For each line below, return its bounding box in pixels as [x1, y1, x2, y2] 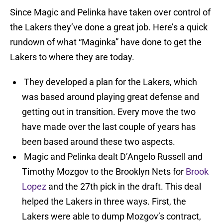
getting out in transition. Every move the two [22, 107, 196, 117]
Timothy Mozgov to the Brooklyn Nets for [22, 166, 186, 177]
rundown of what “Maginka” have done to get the [10, 37, 202, 48]
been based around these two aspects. [22, 136, 175, 147]
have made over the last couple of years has [22, 121, 196, 132]
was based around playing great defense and [22, 92, 199, 103]
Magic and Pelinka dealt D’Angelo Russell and [22, 151, 203, 162]
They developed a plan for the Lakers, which [22, 77, 197, 88]
